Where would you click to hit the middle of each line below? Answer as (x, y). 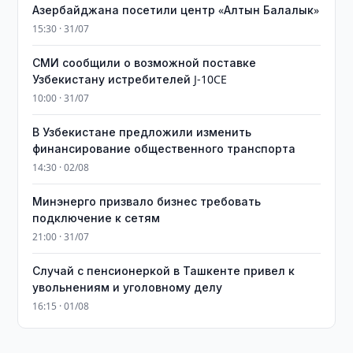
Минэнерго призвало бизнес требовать (147, 201)
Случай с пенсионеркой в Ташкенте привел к (164, 271)
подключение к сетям (97, 218)
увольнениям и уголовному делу (128, 287)
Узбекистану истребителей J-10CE (130, 79)
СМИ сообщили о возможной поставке (145, 63)
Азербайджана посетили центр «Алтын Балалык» (176, 10)
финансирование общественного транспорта (164, 149)
